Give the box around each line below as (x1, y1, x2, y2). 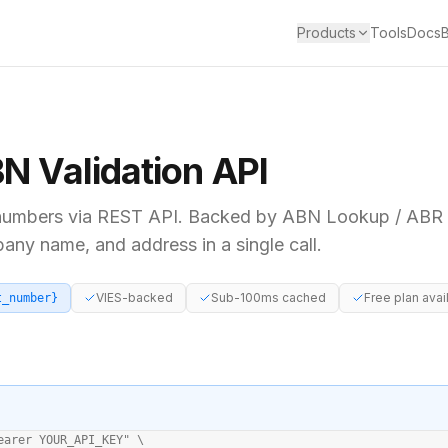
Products (297, 24, 356, 41)
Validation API (30, 149, 268, 193)
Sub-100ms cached (211, 290, 326, 305)
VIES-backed (96, 290, 173, 305)
